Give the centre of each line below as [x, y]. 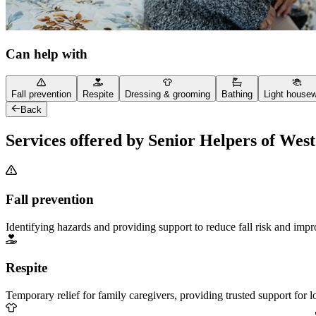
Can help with [47, 54]
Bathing [237, 95]
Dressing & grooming [168, 95]
